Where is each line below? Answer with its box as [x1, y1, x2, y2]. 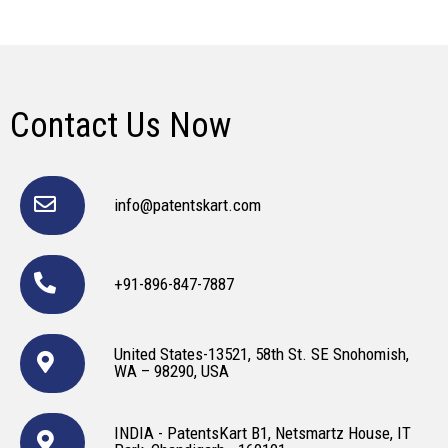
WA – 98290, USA [114, 361, 230, 382]
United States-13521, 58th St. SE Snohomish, [114, 344, 410, 365]
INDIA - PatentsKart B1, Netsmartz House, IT [114, 423, 412, 444]
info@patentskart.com [114, 194, 262, 215]
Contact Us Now [10, 104, 231, 146]
